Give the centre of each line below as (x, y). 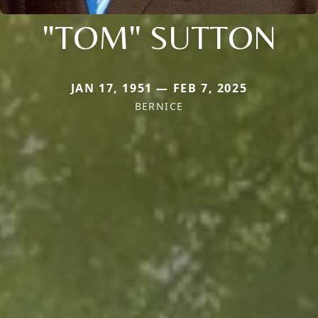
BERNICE (159, 106)
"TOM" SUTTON (159, 37)
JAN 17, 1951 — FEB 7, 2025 (159, 88)
